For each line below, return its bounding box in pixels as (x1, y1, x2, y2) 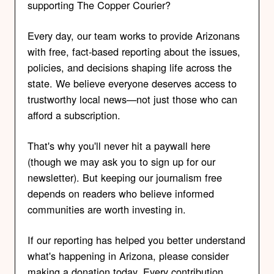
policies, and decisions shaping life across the (28, 60, 232, 75)
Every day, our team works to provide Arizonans (28, 28, 240, 43)
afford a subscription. (28, 108, 120, 123)
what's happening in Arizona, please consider (28, 248, 229, 264)
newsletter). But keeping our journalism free (28, 170, 222, 185)
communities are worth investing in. (28, 202, 186, 217)
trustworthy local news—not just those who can (28, 92, 237, 107)
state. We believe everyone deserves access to (28, 76, 237, 91)
